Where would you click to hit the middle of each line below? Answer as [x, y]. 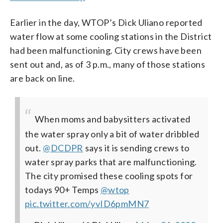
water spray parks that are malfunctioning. [111, 162]
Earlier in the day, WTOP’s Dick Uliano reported [106, 22]
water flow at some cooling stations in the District [111, 36]
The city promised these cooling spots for [109, 175]
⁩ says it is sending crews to [136, 148]
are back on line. [43, 78]
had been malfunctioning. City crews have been [106, 50]
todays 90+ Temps [63, 189]
